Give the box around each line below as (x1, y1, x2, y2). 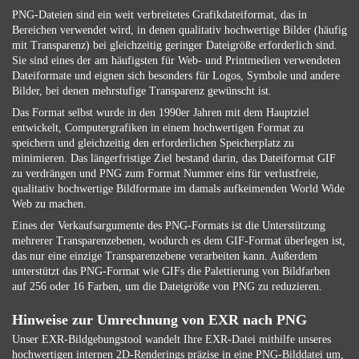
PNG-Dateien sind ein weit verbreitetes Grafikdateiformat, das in (12, 9, 307, 21)
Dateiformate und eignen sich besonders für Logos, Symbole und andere (12, 70, 340, 82)
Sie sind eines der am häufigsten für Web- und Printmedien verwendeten (12, 54, 341, 67)
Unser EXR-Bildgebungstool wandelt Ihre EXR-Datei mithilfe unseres (12, 333, 331, 345)
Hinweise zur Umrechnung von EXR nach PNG (12, 312, 307, 328)
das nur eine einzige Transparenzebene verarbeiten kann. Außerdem (12, 250, 317, 262)
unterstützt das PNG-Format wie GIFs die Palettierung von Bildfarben (12, 265, 330, 277)
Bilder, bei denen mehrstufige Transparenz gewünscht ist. (12, 85, 272, 97)
